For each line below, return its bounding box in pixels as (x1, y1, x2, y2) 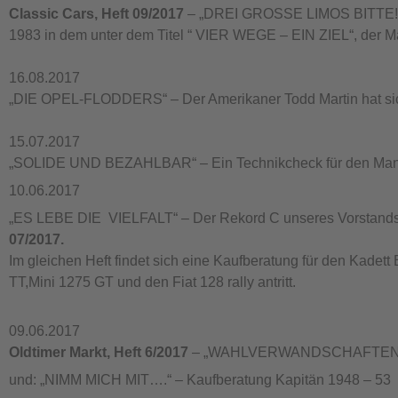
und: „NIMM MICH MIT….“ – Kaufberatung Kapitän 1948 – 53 (9, 372, 391, 387)
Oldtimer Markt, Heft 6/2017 (9, 345, 188, 360)
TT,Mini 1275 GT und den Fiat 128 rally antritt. (9, 275, 296, 290)
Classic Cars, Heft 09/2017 (9, 6, 184, 21)
